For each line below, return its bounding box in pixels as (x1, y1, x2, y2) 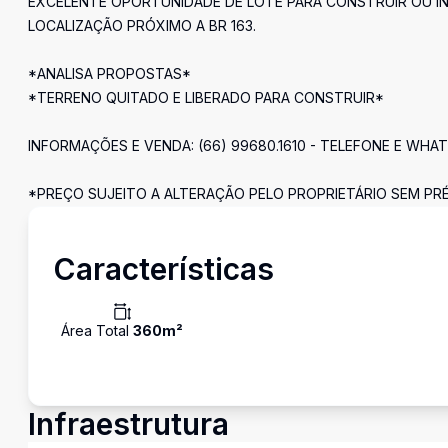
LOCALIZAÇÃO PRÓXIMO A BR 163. (28, 17, 256, 34)
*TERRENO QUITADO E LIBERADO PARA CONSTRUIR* (28, 89, 384, 106)
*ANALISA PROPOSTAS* (28, 65, 191, 82)
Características (53, 251, 274, 287)
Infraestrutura (28, 406, 229, 442)
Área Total (61, 322, 133, 339)
